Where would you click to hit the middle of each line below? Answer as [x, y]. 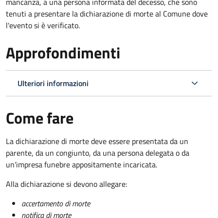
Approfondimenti [63, 52]
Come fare [40, 118]
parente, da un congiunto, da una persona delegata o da [98, 153]
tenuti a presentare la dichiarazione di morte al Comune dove [107, 13]
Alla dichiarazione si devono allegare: [66, 184]
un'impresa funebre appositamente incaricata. [82, 164]
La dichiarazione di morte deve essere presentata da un [97, 141]
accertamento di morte [56, 203]
